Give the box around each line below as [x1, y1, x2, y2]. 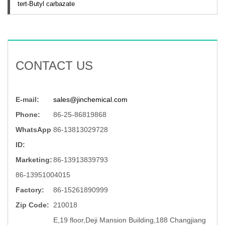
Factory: [16, 185, 44, 194]
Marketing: [16, 155, 52, 164]
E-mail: [16, 95, 39, 103]
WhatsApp [16, 125, 51, 134]
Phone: [16, 110, 40, 119]
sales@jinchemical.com [53, 95, 128, 103]
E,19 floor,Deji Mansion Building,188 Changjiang [53, 215, 206, 224]
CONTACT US [16, 58, 93, 72]
